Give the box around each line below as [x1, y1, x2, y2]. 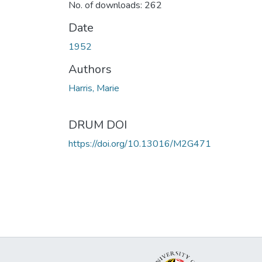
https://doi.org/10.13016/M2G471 [68, 137, 211, 150]
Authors [68, 61, 112, 77]
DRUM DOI [68, 116, 127, 133]
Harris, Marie [68, 81, 119, 95]
